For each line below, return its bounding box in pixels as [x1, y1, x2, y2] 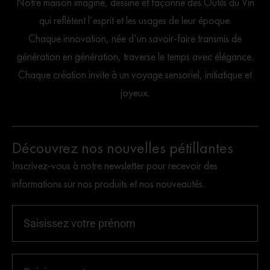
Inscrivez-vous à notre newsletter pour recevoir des [12, 158, 218, 172]
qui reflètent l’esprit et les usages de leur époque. [39, 13, 231, 27]
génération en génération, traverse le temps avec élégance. [17, 49, 253, 63]
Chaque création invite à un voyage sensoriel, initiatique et [18, 67, 252, 81]
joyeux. [121, 85, 149, 99]
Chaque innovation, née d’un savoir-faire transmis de [28, 31, 242, 45]
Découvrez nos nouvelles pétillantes [12, 137, 233, 158]
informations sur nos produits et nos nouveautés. [12, 176, 204, 190]
